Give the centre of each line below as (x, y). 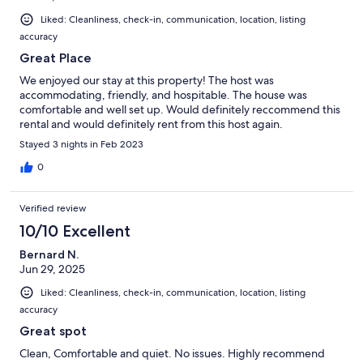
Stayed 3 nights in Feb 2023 (81, 145)
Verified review (53, 209)
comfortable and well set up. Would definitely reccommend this (180, 110)
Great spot (53, 331)
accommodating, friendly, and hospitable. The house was (163, 95)
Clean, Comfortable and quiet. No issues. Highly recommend (172, 354)
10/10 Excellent (75, 231)
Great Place (56, 58)
